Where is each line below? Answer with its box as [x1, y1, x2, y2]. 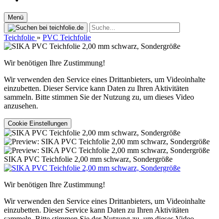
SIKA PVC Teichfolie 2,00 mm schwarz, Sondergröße [4, 155, 173, 163]
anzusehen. [4, 102, 38, 110]
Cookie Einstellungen [8, 120, 67, 127]
